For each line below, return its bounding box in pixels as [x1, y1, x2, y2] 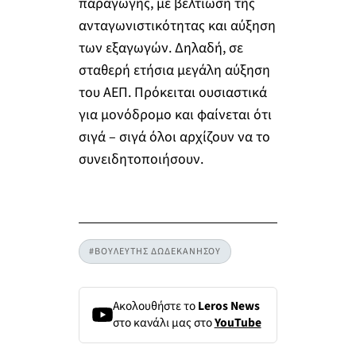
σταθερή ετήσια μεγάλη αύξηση [78, 60, 270, 81]
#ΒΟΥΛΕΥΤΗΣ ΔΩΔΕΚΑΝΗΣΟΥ [88, 244, 221, 258]
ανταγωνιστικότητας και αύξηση [78, 16, 276, 37]
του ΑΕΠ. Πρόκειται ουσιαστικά [78, 83, 267, 103]
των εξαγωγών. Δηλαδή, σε [78, 38, 243, 59]
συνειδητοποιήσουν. [78, 149, 203, 170]
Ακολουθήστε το [112, 297, 198, 315]
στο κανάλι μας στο [112, 314, 215, 332]
